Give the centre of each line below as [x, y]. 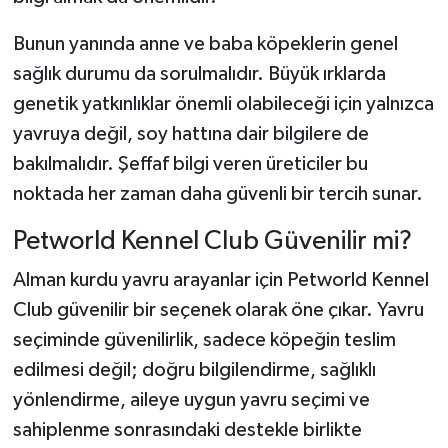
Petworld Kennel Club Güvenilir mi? [212, 241]
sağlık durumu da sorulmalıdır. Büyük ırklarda [199, 73]
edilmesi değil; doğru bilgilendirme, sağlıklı [194, 370]
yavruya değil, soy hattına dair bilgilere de [190, 133]
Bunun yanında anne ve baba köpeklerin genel [205, 43]
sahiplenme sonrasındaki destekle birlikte [187, 430]
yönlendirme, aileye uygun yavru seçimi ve [191, 400]
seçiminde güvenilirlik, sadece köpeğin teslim [204, 340]
